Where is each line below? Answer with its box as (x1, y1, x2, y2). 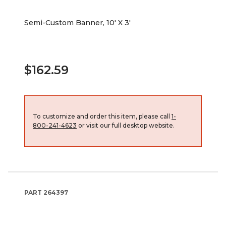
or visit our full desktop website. (77, 121, 175, 129)
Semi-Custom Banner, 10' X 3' (24, 18, 131, 27)
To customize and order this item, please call (33, 112, 172, 120)
